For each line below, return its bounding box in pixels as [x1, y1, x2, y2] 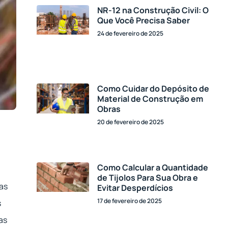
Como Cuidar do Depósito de [97, 83, 210, 95]
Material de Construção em [97, 93, 204, 105]
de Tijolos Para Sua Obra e [97, 172, 198, 183]
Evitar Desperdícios [97, 182, 174, 193]
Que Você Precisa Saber [97, 15, 190, 26]
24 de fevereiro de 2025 [97, 29, 164, 38]
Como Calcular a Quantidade [97, 161, 209, 173]
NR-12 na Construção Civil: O [97, 5, 209, 16]
